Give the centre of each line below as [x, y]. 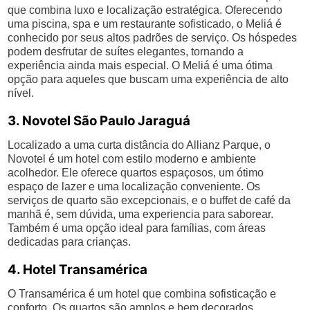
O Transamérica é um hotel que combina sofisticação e [142, 294]
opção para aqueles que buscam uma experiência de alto [148, 79]
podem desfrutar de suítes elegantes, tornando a [126, 52]
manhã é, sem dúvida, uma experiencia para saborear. [141, 214]
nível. [21, 93]
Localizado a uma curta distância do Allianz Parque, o [139, 145]
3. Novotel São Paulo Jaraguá [99, 121]
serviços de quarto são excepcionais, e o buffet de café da [149, 200]
